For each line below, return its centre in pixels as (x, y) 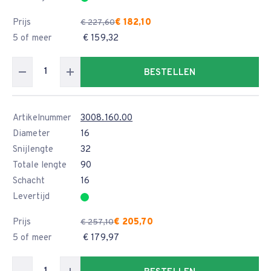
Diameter (31, 134)
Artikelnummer (42, 118)
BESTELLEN (170, 73)
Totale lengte (40, 165)
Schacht (29, 181)
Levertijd (31, 197)
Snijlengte (33, 150)
